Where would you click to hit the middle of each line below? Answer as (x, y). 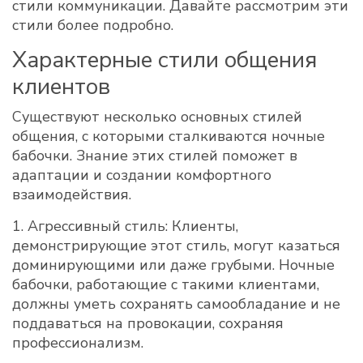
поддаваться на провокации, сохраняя (148, 323)
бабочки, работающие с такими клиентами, (166, 284)
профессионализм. (78, 343)
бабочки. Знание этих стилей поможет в (155, 156)
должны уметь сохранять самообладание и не (176, 304)
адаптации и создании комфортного (142, 175)
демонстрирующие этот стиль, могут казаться (176, 246)
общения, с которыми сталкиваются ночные (169, 136)
